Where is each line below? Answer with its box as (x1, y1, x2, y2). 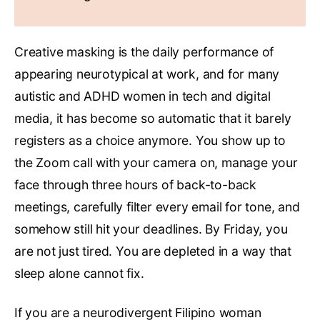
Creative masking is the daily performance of (14, 44, 274, 60)
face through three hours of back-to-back (14, 177, 256, 193)
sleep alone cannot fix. (14, 266, 144, 281)
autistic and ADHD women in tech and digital (14, 89, 271, 104)
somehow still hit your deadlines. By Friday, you (14, 221, 288, 237)
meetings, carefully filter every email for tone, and (14, 199, 300, 215)
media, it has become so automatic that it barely (14, 111, 291, 126)
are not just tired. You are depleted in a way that (14, 244, 291, 259)
